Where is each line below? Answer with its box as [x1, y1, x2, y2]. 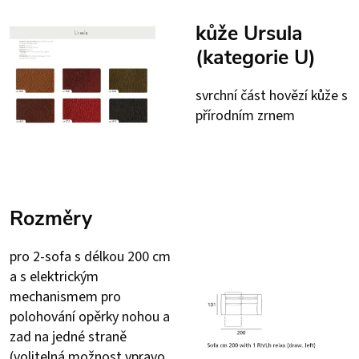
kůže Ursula [196, 19, 303, 47]
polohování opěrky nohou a [10, 306, 170, 327]
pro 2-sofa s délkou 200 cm [10, 246, 171, 267]
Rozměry [10, 204, 92, 232]
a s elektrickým [10, 266, 99, 287]
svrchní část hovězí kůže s [196, 85, 348, 106]
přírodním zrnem [196, 105, 295, 126]
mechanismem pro [10, 286, 121, 307]
